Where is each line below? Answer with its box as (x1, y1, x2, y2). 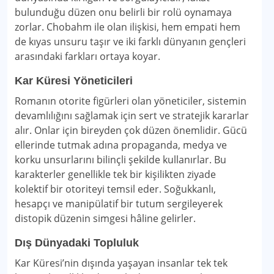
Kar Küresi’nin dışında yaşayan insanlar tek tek (15, 256, 228, 270)
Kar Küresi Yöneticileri (15, 75, 133, 87)
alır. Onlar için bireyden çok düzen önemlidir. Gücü (15, 124, 247, 137)
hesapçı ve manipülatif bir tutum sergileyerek (15, 197, 223, 210)
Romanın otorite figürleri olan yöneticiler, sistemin (15, 94, 246, 108)
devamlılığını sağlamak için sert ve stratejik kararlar (15, 109, 249, 122)
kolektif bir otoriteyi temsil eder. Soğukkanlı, (15, 182, 216, 196)
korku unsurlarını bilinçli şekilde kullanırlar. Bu (15, 153, 226, 166)
